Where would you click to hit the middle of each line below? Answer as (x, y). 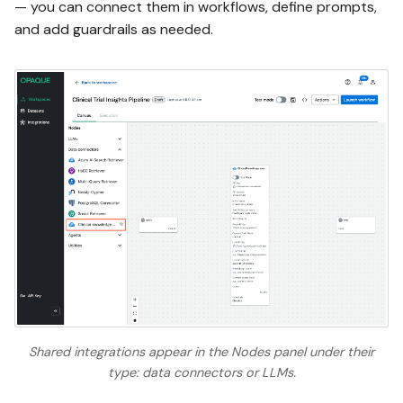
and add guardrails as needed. (114, 30)
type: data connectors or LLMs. (201, 373)
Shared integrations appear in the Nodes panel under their (201, 352)
